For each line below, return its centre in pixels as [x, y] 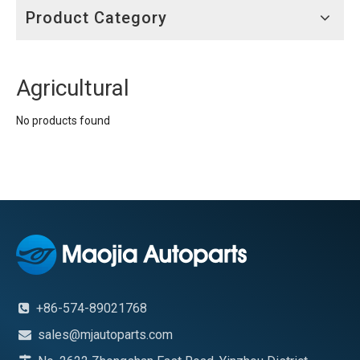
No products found [63, 121]
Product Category [96, 18]
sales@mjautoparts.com [105, 335]
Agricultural [73, 88]
